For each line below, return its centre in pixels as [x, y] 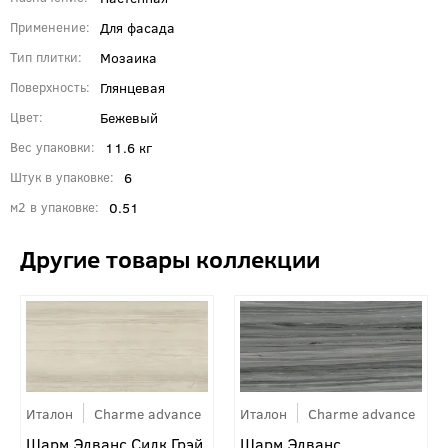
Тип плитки [44, 56]
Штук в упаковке [60, 176]
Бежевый [129, 116]
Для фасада [137, 26]
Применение [48, 26]
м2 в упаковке [52, 206]
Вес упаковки [50, 146]
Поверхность [48, 86]
